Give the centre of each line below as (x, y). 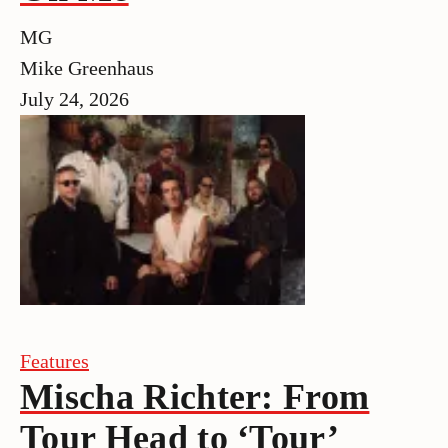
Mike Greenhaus (87, 67)
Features (54, 360)
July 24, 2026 (74, 98)
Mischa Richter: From (195, 396)
